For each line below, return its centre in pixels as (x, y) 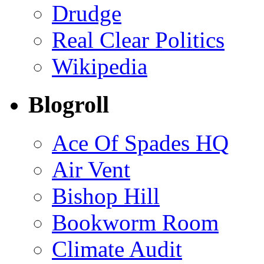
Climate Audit (117, 249)
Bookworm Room (135, 222)
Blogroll (69, 104)
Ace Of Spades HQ (140, 143)
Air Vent (91, 169)
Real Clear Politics (138, 40)
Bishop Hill (106, 196)
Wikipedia (100, 67)
